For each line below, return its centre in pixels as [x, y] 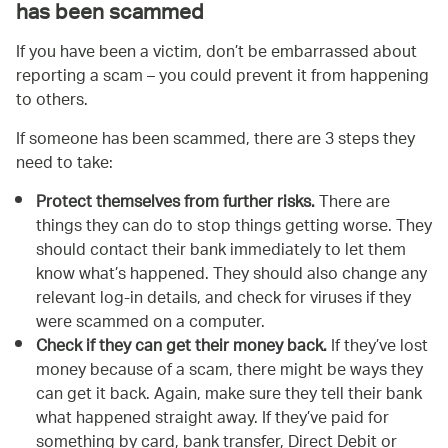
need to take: [64, 164]
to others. [52, 101]
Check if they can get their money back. [181, 347]
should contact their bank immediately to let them [221, 251]
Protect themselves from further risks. [175, 203]
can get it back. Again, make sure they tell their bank [229, 395]
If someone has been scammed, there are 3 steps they [215, 140]
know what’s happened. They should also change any [231, 275]
